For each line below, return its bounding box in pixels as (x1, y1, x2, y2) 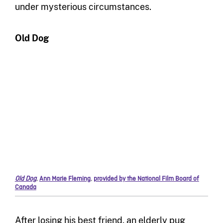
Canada (14, 183, 36, 192)
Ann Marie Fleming (39, 174, 91, 183)
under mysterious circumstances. (14, 1, 151, 12)
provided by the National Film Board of (93, 174, 199, 183)
